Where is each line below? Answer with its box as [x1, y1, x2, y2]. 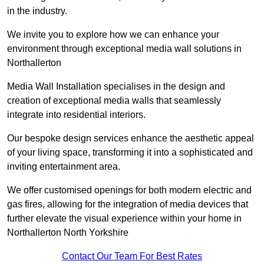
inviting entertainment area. [7, 161, 120, 172]
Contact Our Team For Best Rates [62, 251, 202, 262]
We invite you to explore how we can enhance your [7, 29, 219, 40]
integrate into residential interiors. [7, 110, 146, 120]
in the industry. [7, 6, 67, 16]
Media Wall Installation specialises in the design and [7, 81, 225, 92]
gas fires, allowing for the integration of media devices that [7, 199, 248, 210]
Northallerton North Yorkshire [7, 227, 128, 238]
